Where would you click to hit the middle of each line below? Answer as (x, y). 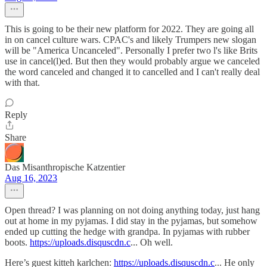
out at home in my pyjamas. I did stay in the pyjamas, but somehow (131, 221)
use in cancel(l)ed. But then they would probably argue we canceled (132, 61)
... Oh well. (152, 243)
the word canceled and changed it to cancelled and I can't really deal (132, 72)
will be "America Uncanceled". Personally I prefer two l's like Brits (131, 51)
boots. (17, 243)
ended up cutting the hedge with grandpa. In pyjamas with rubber (127, 232)
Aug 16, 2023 (31, 178)
